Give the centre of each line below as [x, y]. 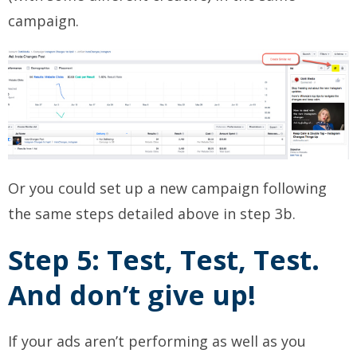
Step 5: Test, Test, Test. [164, 260]
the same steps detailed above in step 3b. [152, 214]
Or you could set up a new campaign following [167, 188]
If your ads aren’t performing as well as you [157, 341]
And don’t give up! [132, 295]
